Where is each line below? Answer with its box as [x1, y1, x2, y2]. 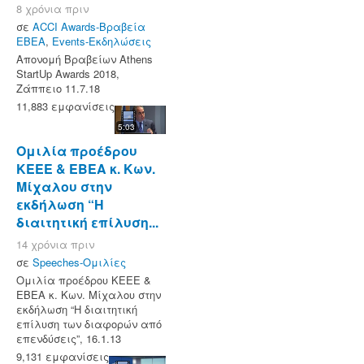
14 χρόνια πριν [16, 236, 94, 253]
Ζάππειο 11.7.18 [16, 80, 100, 96]
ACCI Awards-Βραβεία [32, 18, 145, 34]
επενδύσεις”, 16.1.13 [16, 331, 121, 347]
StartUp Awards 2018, [16, 65, 119, 81]
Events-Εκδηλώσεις [52, 32, 151, 49]
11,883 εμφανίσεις [16, 97, 115, 114]
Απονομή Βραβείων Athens [16, 50, 153, 67]
